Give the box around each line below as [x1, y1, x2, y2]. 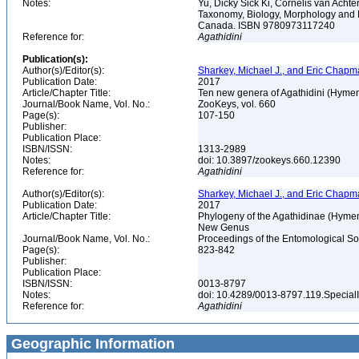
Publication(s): [22, 54, 88, 65]
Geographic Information [7, 336, 175, 352]
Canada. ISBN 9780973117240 [198, 20, 337, 31]
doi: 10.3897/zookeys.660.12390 [198, 155, 343, 166]
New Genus [198, 222, 252, 233]
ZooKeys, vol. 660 [198, 99, 278, 110]
